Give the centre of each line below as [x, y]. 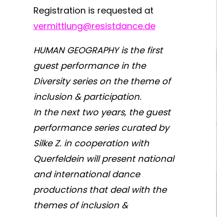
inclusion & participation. [87, 97]
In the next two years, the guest [102, 112]
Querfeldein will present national [103, 159]
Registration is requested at [93, 10]
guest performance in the [89, 66]
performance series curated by [101, 128]
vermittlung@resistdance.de [94, 26]
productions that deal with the [100, 190]
